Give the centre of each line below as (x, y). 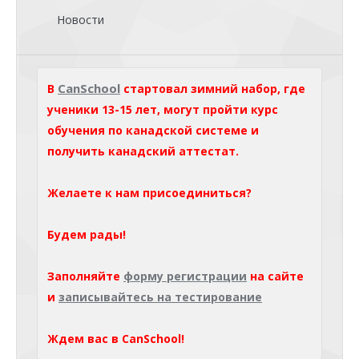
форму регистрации (185, 276)
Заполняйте (85, 276)
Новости (81, 20)
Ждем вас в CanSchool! (116, 339)
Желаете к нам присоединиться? (149, 193)
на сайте (275, 276)
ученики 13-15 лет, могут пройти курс (163, 110)
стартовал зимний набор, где (213, 89)
